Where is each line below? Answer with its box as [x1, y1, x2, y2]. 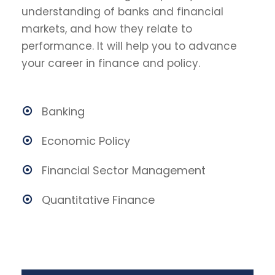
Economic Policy [42, 133, 130, 149]
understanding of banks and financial [21, 4, 223, 20]
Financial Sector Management [42, 163, 206, 179]
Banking [42, 104, 85, 120]
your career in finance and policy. [21, 56, 200, 71]
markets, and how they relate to [21, 21, 192, 37]
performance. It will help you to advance [21, 39, 237, 54]
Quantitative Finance [42, 192, 155, 208]
